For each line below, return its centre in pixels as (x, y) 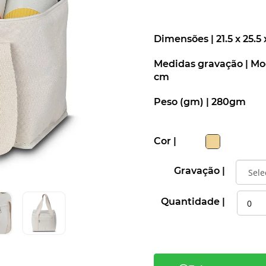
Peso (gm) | (183, 102)
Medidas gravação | (202, 64)
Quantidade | (193, 202)
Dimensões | (185, 39)
